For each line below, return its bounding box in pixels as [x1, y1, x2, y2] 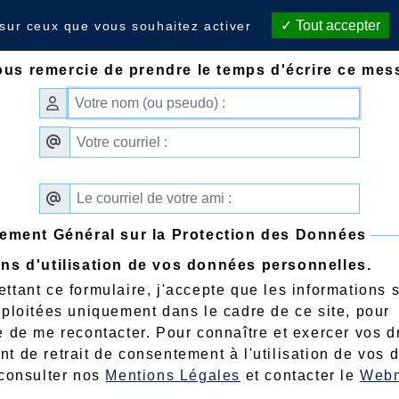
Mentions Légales [105, 368, 240, 383]
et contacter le [240, 368, 361, 383]
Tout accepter [292, 18, 381, 33]
